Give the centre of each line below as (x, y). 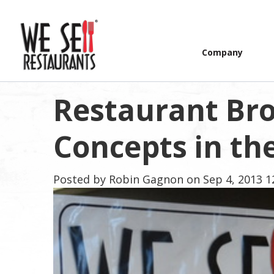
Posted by (80, 179)
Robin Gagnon (146, 179)
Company (222, 52)
